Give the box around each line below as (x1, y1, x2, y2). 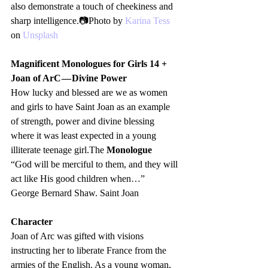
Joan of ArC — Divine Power (11, 73, 127, 84)
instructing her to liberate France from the (11, 245, 169, 256)
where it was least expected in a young (11, 130, 159, 141)
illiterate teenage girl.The (11, 145, 106, 156)
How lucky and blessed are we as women (11, 87, 170, 98)
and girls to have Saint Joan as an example (11, 102, 172, 112)
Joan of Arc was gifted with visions (11, 231, 146, 242)
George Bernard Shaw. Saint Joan (11, 188, 141, 199)
